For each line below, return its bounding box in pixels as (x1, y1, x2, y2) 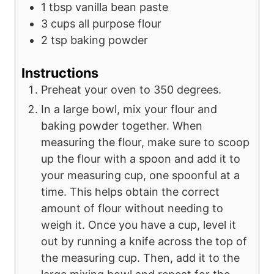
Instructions (21, 65, 98, 81)
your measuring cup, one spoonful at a (41, 169, 240, 182)
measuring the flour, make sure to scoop (41, 136, 250, 149)
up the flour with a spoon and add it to (41, 152, 240, 166)
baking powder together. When (41, 119, 202, 133)
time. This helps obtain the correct (41, 185, 220, 199)
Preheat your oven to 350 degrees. (41, 83, 221, 97)
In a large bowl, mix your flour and (41, 103, 217, 116)
